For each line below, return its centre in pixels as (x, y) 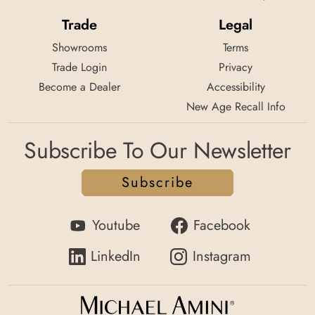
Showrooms (79, 47)
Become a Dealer (79, 86)
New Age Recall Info (236, 106)
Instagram (221, 256)
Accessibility (236, 86)
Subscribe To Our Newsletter (157, 150)
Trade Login (79, 67)
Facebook (221, 225)
